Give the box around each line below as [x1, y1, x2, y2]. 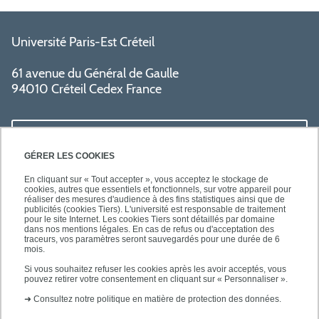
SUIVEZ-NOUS [11, 196, 102, 214]
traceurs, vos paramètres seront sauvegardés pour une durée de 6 [24, 234, 280, 245]
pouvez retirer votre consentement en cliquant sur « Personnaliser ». [24, 274, 288, 285]
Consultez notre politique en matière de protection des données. [33, 294, 281, 305]
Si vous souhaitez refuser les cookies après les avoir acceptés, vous [24, 264, 286, 275]
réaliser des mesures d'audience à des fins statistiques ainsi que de [24, 194, 285, 205]
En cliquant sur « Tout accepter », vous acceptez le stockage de [24, 174, 268, 185]
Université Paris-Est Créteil [11, 33, 155, 50]
